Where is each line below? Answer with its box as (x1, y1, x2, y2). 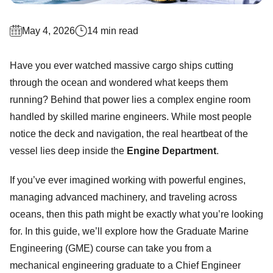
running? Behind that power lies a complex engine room (10, 94, 250, 105)
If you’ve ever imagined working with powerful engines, (10, 174, 246, 185)
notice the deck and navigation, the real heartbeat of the (10, 128, 248, 139)
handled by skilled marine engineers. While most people (10, 111, 252, 122)
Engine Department (127, 145, 216, 156)
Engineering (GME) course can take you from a (10, 243, 211, 253)
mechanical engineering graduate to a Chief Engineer (10, 260, 241, 271)
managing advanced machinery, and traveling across (10, 191, 237, 202)
